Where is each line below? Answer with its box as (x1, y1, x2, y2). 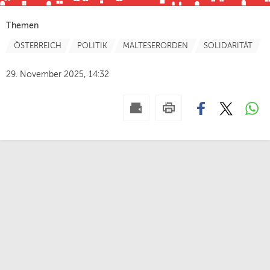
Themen (6, 22, 39, 31)
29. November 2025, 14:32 (6, 71, 109, 80)
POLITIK (77, 42, 107, 51)
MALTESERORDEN (123, 42, 188, 51)
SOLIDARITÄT (204, 42, 253, 51)
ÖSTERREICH (14, 42, 61, 51)
